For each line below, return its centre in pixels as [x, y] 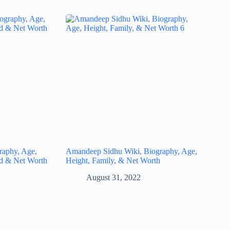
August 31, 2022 [114, 177]
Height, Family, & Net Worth [113, 160]
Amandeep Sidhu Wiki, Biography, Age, [132, 151]
